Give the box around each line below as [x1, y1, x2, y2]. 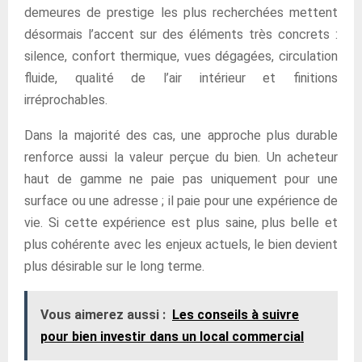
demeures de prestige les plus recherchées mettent [24, 5, 338, 20]
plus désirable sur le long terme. [24, 259, 204, 274]
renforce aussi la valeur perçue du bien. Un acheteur [24, 149, 338, 165]
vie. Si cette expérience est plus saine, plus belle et [24, 215, 338, 230]
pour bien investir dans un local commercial [40, 329, 304, 344]
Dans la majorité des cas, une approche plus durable [24, 128, 338, 143]
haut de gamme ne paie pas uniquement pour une [24, 171, 338, 187]
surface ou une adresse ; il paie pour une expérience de [24, 193, 338, 208]
